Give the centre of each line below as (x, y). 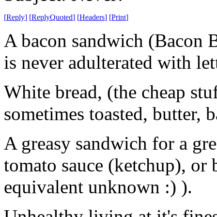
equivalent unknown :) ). (98, 186)
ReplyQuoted (52, 17)
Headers (92, 17)
